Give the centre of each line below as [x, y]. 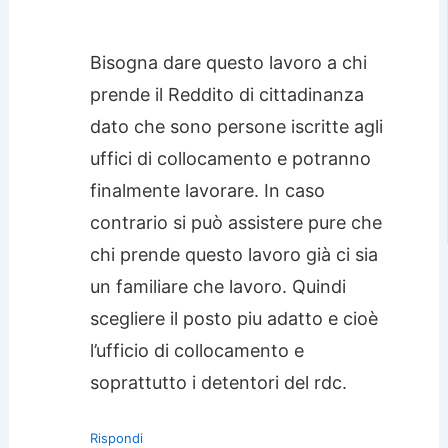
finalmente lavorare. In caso [207, 190]
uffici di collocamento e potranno [230, 158]
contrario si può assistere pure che [235, 222]
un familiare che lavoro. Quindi [217, 286]
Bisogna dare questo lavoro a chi [228, 62]
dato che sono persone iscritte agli [236, 126]
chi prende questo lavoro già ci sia [233, 254]
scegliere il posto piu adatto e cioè [233, 318]
